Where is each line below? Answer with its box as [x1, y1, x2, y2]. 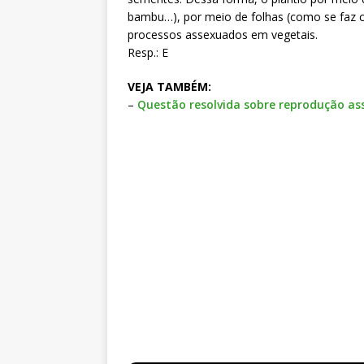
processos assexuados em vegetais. [128, 27, 318, 43]
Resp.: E [128, 45, 168, 61]
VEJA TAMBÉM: [128, 79, 211, 95]
